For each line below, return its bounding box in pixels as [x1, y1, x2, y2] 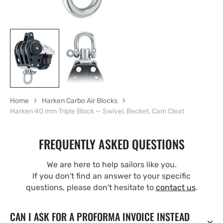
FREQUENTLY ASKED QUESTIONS [38, 134, 185, 153]
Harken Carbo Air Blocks [42, 96, 117, 105]
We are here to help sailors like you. [46, 159, 177, 169]
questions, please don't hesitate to [25, 182, 156, 192]
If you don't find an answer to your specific [32, 171, 191, 181]
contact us [155, 182, 196, 192]
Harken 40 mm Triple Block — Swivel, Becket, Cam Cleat [10, 107, 184, 115]
